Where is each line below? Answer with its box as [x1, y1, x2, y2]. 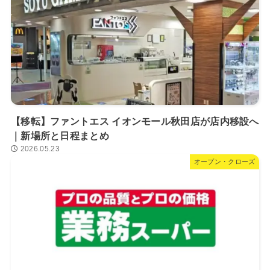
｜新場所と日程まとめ [10, 131, 109, 142]
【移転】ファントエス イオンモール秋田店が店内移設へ [10, 116, 259, 127]
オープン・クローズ [193, 158, 256, 166]
